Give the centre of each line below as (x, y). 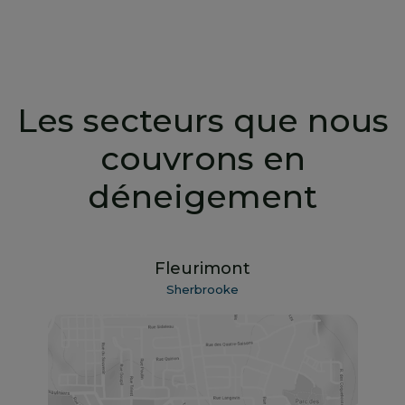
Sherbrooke (202, 290)
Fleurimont (202, 269)
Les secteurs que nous (202, 120)
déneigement (202, 196)
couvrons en (202, 158)
